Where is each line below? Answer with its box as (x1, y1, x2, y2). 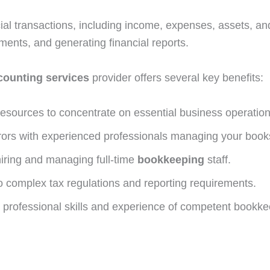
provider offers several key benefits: (89, 71, 263, 84)
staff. (207, 153, 231, 166)
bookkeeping (137, 153, 204, 166)
